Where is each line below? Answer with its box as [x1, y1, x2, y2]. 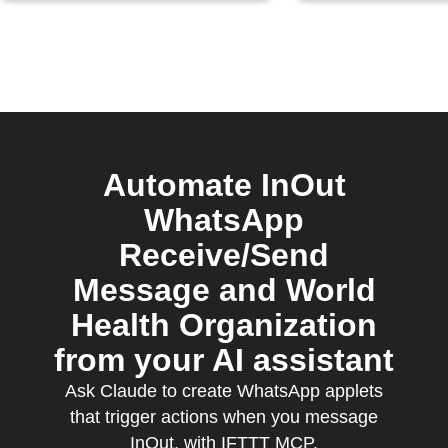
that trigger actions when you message [70, 407, 378, 427]
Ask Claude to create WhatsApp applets [65, 381, 383, 401]
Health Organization [71, 307, 377, 343]
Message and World [72, 272, 376, 308]
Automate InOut [102, 167, 346, 203]
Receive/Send [119, 237, 329, 273]
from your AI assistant [54, 342, 394, 378]
